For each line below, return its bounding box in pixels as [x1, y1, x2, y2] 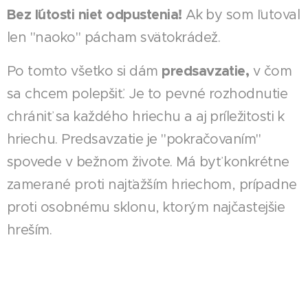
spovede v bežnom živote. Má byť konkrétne [7, 153, 289, 170]
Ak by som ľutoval [186, 5, 300, 23]
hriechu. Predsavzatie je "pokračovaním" [7, 130, 261, 148]
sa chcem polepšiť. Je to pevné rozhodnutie [7, 85, 288, 102]
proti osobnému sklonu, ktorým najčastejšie [7, 198, 285, 216]
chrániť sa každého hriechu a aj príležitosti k [7, 107, 285, 125]
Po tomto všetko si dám [7, 62, 162, 80]
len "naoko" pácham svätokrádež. [7, 28, 221, 46]
